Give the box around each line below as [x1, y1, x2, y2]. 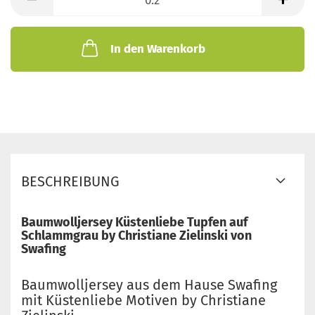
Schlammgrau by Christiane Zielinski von [21, 228, 252, 243]
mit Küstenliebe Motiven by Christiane [21, 292, 266, 309]
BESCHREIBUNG [21, 173, 120, 190]
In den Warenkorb [110, 41, 205, 56]
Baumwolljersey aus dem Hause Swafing [21, 276, 277, 293]
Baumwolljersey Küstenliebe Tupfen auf [21, 214, 247, 230]
